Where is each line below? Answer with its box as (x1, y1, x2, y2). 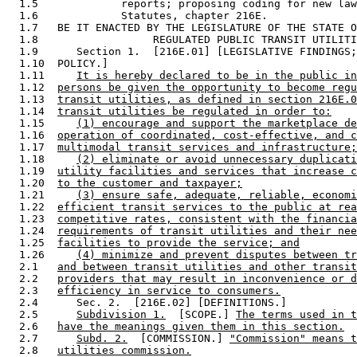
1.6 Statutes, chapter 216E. (6, 10, 280, 22)
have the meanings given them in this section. (57, 320, 344, 333)
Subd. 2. (76, 332, 127, 345)
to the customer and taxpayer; (57, 177, 242, 190)
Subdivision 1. (76, 308, 166, 321)
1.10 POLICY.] (6, 57, 115, 70)
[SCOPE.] (166, 308, 236, 321)
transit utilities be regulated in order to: (57, 105, 331, 118)
